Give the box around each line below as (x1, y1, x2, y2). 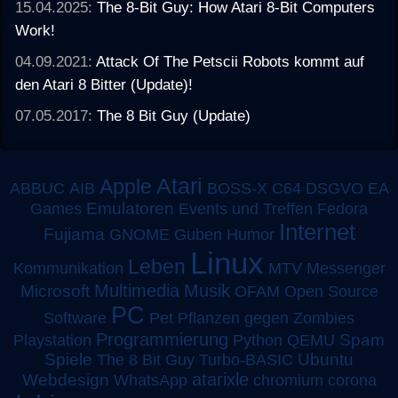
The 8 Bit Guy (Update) (97, 106, 251, 124)
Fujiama (43, 224, 105, 243)
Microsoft (20, 281, 90, 300)
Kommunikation (12, 259, 123, 277)
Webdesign (21, 370, 109, 389)
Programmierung (96, 329, 228, 349)
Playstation (13, 330, 92, 349)
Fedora (317, 199, 368, 218)
